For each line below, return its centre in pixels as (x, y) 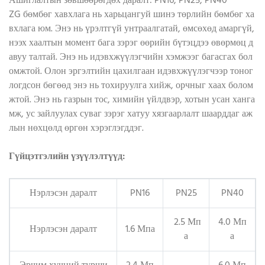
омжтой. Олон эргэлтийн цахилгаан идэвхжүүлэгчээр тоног (131, 72)
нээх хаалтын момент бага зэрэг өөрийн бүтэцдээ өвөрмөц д (131, 43)
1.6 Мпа (140, 230)
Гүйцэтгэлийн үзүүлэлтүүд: (67, 157)
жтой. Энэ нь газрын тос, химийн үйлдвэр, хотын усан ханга (132, 100)
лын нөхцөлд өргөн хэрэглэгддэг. (76, 129)
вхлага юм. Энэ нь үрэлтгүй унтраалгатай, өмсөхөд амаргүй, (132, 29)
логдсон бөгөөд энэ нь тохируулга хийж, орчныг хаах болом (131, 86)
